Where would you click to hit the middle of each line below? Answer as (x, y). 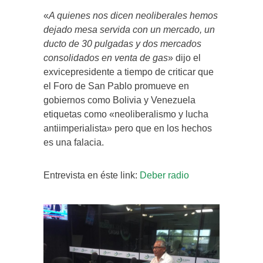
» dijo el (184, 58)
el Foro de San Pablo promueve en (116, 86)
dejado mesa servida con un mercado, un (129, 29)
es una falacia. (74, 142)
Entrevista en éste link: (92, 175)
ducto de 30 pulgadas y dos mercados (122, 43)
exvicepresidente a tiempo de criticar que (129, 72)
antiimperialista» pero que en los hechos (128, 128)
